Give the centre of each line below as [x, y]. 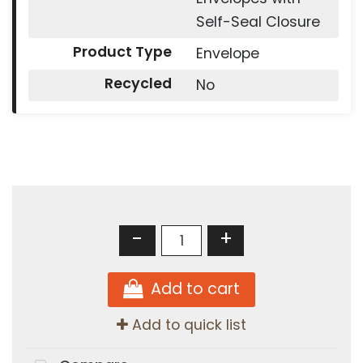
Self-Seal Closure [258, 22]
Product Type [122, 52]
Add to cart [195, 288]
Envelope [227, 54]
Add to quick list [187, 325]
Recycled [138, 84]
